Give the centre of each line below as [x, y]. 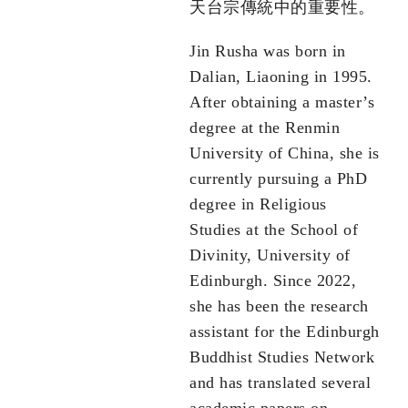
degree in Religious [258, 204]
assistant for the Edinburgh [285, 332]
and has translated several [280, 383]
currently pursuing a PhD [278, 179]
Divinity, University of [270, 255]
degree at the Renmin [265, 128]
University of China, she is [285, 153]
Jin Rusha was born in [268, 51]
